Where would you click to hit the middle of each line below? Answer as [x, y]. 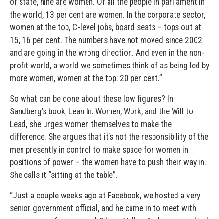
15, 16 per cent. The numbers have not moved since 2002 [106, 40]
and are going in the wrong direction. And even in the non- [107, 53]
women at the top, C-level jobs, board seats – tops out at [106, 28]
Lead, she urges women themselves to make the [91, 124]
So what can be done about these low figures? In [91, 99]
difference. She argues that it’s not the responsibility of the [109, 137]
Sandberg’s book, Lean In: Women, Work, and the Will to [101, 112]
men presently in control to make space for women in [99, 150]
